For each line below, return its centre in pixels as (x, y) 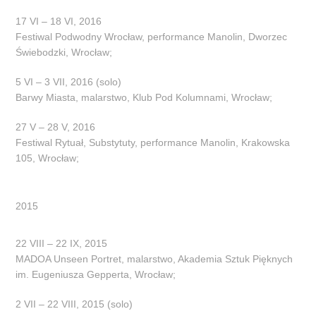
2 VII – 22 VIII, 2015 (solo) (74, 304)
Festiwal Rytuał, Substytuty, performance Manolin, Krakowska (153, 142)
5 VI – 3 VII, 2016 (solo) (69, 81)
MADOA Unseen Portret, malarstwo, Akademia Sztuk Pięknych (154, 259)
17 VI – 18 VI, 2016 (59, 21)
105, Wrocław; (48, 158)
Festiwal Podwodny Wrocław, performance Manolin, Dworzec (152, 36)
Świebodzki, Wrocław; (64, 52)
